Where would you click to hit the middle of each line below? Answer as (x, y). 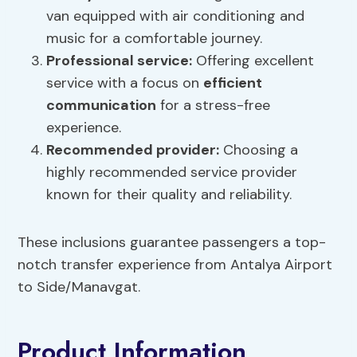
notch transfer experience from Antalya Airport (175, 265)
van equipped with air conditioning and (176, 16)
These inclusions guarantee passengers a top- (172, 243)
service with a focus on (125, 83)
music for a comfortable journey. (155, 39)
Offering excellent (253, 61)
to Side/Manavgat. (79, 287)
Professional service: (120, 61)
